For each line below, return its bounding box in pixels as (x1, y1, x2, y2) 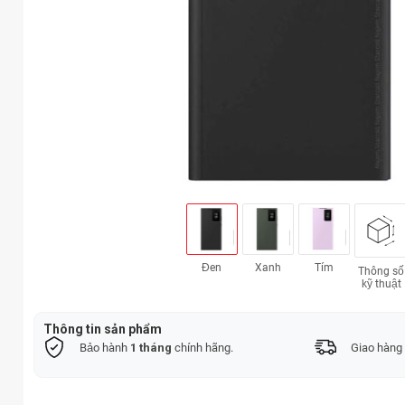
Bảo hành (79, 341, 127, 355)
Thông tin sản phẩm (42, 322, 162, 337)
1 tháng (127, 341, 172, 355)
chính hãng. (171, 341, 233, 355)
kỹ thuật (361, 278, 401, 291)
